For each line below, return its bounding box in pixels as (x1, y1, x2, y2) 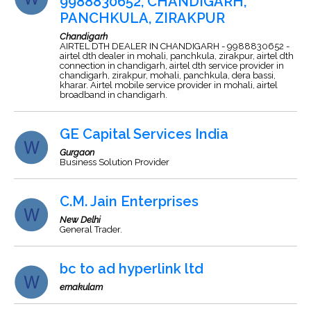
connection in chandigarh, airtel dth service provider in (60, 60, 284, 71)
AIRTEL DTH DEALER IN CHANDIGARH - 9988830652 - (60, 41, 289, 51)
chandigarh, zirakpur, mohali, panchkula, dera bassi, (60, 70, 276, 81)
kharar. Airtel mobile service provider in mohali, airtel (60, 80, 278, 90)
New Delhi (60, 215, 101, 225)
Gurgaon (60, 147, 94, 158)
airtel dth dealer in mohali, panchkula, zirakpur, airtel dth (60, 51, 294, 61)
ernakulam (60, 282, 103, 292)
